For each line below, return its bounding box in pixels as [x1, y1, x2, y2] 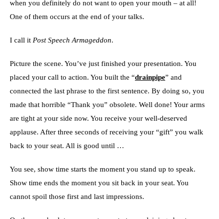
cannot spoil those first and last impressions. [10, 193, 144, 200]
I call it [10, 36, 33, 44]
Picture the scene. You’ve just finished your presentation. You [10, 60, 197, 67]
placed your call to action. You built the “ [10, 73, 135, 81]
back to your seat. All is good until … [10, 142, 124, 150]
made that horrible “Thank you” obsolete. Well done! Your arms [10, 101, 205, 109]
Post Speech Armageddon [33, 36, 111, 44]
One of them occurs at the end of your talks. [10, 13, 144, 21]
